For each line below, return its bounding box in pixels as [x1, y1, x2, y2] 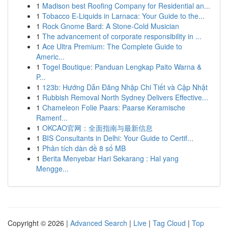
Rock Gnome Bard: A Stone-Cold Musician [42, 21, 179, 31]
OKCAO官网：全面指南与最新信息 [42, 123, 153, 133]
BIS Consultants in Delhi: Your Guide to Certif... [42, 133, 193, 143]
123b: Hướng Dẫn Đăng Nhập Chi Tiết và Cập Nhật [42, 82, 208, 92]
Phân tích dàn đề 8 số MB [42, 143, 126, 153]
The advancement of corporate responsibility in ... [42, 31, 202, 41]
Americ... [36, 51, 65, 62]
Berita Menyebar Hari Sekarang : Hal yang [42, 153, 179, 163]
